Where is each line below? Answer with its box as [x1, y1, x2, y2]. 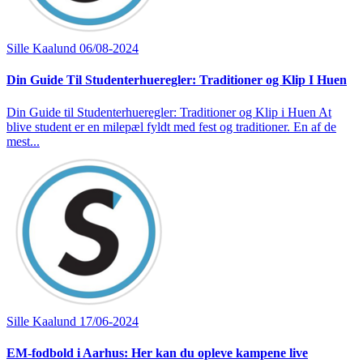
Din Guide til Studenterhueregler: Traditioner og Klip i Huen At [6, 105, 331, 119]
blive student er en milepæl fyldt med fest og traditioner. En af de [6, 119, 336, 134]
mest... [6, 134, 40, 148]
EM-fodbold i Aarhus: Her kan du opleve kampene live [6, 345, 308, 360]
